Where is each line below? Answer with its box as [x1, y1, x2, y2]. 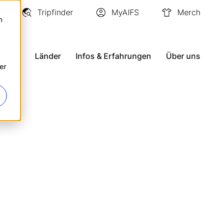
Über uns [166, 51, 200, 61]
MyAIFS [111, 7, 139, 17]
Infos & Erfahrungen [76, 51, 151, 61]
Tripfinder [37, 7, 73, 17]
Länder [35, 51, 61, 61]
